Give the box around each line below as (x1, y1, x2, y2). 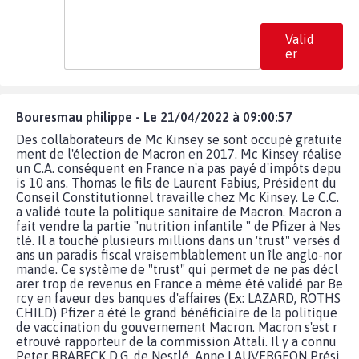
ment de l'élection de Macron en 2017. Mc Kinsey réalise (16, 146, 341, 161)
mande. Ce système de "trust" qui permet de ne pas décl (16, 261, 338, 276)
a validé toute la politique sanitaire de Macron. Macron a (16, 204, 341, 219)
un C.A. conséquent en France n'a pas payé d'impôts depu (16, 160, 341, 175)
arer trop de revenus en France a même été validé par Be (16, 276, 343, 291)
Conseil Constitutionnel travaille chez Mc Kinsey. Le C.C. (16, 189, 339, 204)
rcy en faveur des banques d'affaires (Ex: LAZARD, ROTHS (16, 290, 341, 305)
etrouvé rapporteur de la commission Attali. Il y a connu (16, 333, 337, 349)
